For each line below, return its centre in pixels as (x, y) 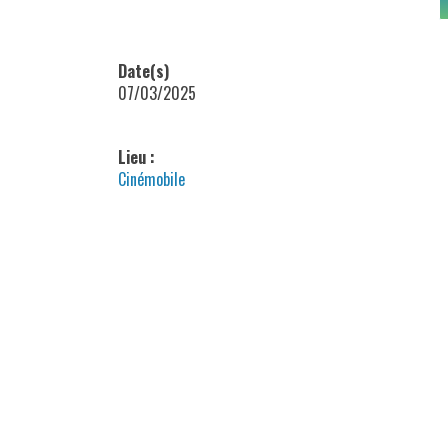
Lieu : (136, 157)
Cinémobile (151, 179)
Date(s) (143, 71)
